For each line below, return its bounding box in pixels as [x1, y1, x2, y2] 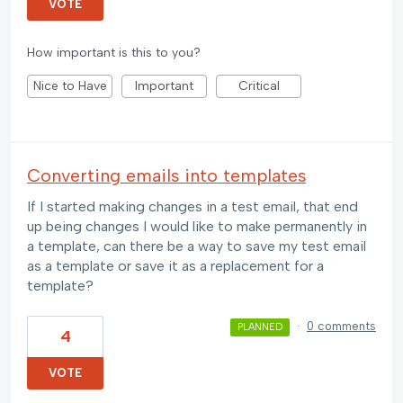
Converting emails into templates [27, 165, 306, 187]
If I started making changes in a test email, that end [27, 198, 358, 216]
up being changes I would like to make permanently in [27, 218, 367, 236]
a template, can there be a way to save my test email [27, 237, 366, 255]
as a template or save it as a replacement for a [27, 257, 324, 275]
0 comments [307, 319, 376, 334]
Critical [237, 78, 280, 94]
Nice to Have [32, 78, 107, 94]
